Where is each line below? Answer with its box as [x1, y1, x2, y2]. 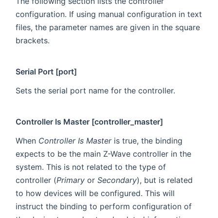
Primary [56, 175, 85, 185]
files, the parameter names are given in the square [16, 22, 200, 32]
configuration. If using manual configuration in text [16, 9, 202, 19]
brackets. [16, 35, 50, 45]
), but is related [137, 175, 193, 185]
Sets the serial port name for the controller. [16, 85, 175, 95]
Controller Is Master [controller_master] [16, 116, 163, 127]
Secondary [97, 175, 137, 185]
